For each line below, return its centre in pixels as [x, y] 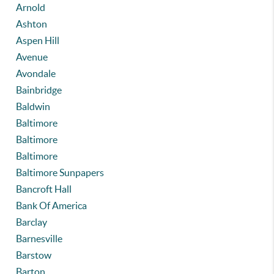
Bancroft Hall [44, 189]
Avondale [36, 73]
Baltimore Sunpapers [60, 172]
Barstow [34, 255]
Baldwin [33, 106]
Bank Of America [52, 206]
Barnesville [39, 239]
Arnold [31, 7]
